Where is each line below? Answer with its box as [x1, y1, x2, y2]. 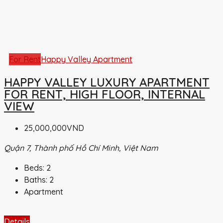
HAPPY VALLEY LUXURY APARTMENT [4, 75, 210, 90]
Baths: [24, 175, 47, 185]
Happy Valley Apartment [41, 54, 132, 64]
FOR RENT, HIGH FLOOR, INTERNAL [4, 87, 205, 102]
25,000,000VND [24, 123, 84, 133]
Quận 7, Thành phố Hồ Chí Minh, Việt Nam [4, 143, 158, 153]
